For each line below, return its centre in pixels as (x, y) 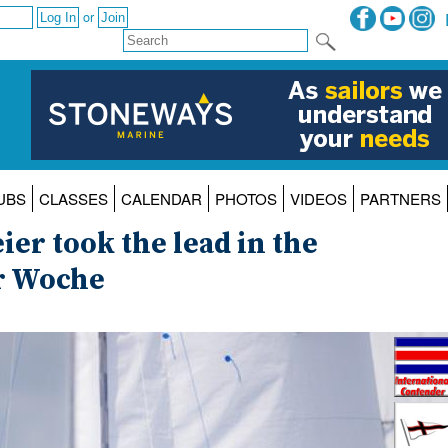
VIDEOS (318, 199)
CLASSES (73, 199)
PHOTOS (245, 199)
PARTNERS (400, 199)
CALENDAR (161, 199)
